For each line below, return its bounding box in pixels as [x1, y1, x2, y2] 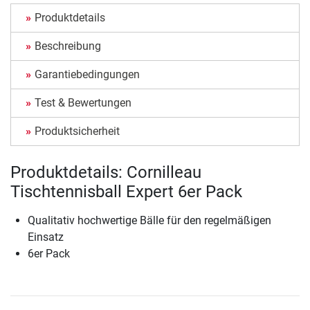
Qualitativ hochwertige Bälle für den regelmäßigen [28, 214, 271, 228]
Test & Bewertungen [35, 96, 131, 110]
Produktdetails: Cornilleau [10, 163, 201, 183]
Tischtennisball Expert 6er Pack [10, 182, 242, 202]
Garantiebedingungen [35, 68, 140, 82]
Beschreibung [35, 39, 101, 53]
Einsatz [28, 230, 64, 244]
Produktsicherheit [35, 125, 120, 138]
